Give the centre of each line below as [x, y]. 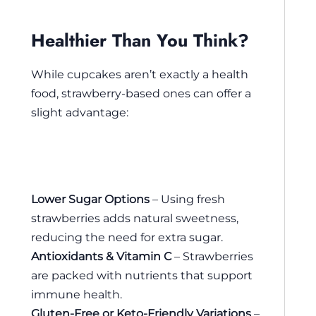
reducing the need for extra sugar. [127, 237]
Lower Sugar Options [90, 199]
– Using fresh [187, 199]
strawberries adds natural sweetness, [135, 218]
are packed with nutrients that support [142, 275]
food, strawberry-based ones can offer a [141, 93]
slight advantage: [80, 113]
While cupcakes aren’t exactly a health [140, 74]
